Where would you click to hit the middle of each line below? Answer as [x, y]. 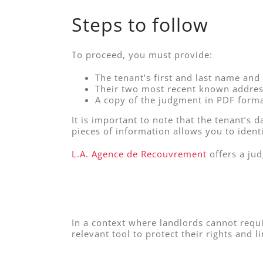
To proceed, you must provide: [142, 54]
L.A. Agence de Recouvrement [139, 154]
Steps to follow [140, 25]
